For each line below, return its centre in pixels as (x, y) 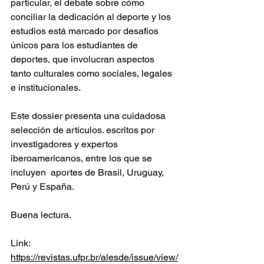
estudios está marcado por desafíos (86, 31)
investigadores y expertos (65, 144)
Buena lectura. (41, 215)
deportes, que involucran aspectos (84, 59)
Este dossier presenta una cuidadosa (89, 116)
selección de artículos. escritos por (84, 130)
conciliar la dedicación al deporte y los (92, 17)
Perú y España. (42, 187)
